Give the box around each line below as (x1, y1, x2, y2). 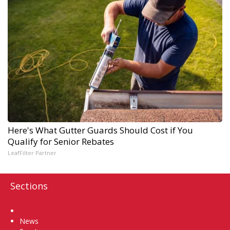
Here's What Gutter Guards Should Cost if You (8, 124, 193, 137)
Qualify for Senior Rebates (8, 136, 114, 148)
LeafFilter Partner (8, 149, 56, 157)
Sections (10, 180, 48, 193)
